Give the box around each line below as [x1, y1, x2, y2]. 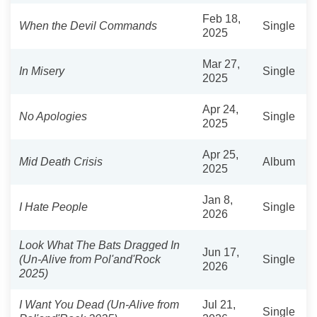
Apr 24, [202, 103, 238, 115]
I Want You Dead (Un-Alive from [19, 298, 179, 311]
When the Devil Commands [19, 19, 157, 32]
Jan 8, [202, 193, 233, 206]
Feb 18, [202, 12, 241, 25]
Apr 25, [202, 148, 238, 161]
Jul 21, [202, 298, 236, 311]
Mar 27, [202, 57, 240, 70]
